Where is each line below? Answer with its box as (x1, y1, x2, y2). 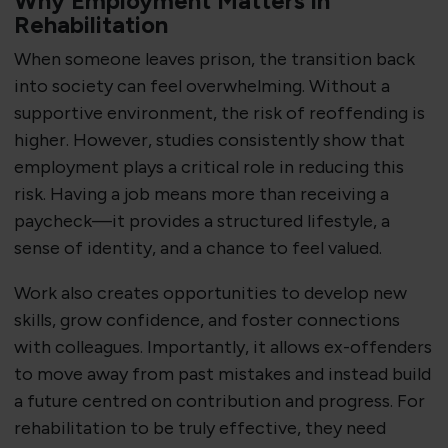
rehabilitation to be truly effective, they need (13, 417, 386, 440)
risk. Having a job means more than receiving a (13, 183, 389, 206)
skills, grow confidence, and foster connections (13, 309, 400, 332)
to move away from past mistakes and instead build (13, 363, 431, 386)
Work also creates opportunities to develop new (13, 282, 407, 305)
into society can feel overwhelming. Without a (13, 75, 390, 98)
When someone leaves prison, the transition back (13, 48, 415, 71)
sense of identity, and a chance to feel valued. (13, 237, 382, 260)
